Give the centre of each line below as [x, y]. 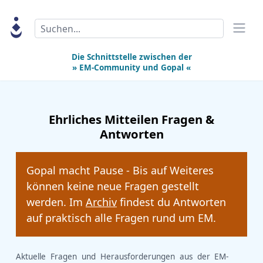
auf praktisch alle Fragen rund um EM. [121, 218]
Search [49, 25]
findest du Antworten [171, 202]
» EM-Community [106, 67]
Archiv [101, 202]
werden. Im [56, 202]
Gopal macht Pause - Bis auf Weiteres [120, 171]
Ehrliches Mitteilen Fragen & [131, 119]
